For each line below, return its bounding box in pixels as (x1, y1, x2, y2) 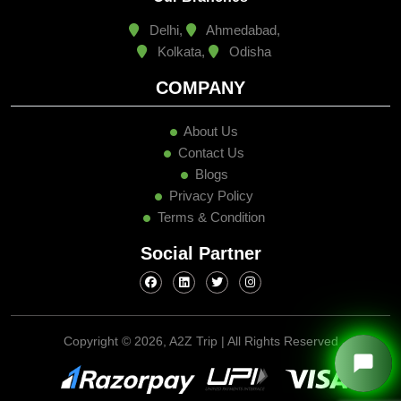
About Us (181, 110, 238, 126)
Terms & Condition (158, 196, 265, 212)
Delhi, (145, 9, 186, 25)
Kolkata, (154, 30, 209, 47)
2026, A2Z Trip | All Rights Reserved (133, 320, 338, 336)
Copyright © (63, 320, 134, 336)
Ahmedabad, (202, 9, 280, 25)
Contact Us (175, 132, 244, 148)
